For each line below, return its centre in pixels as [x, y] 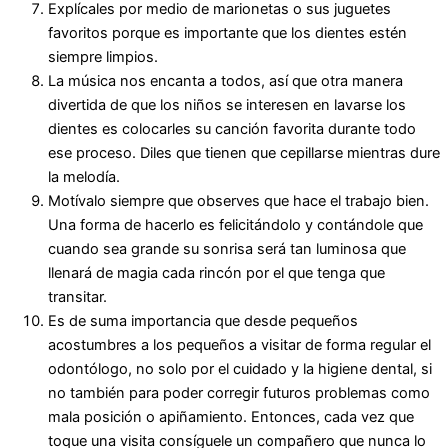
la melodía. [84, 177]
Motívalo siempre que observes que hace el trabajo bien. [238, 201]
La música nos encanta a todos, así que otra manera [225, 81]
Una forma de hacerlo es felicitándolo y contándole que [235, 225]
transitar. [77, 297]
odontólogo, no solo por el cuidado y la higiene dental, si [240, 369]
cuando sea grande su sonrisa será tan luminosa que [227, 249]
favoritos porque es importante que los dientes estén [227, 33]
